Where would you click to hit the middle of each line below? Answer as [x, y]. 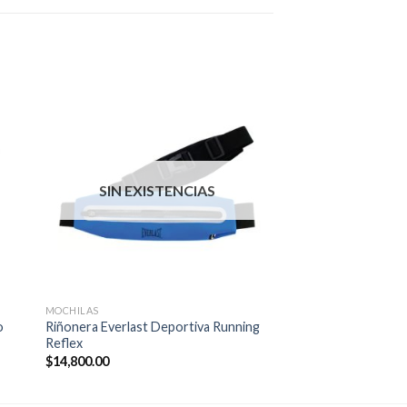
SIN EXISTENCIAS [157, 191]
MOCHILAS [72, 311]
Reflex [64, 343]
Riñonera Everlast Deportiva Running [152, 327]
